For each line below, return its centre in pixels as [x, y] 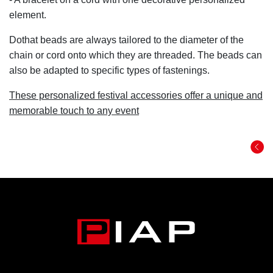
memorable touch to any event [74, 110]
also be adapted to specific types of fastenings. [109, 70]
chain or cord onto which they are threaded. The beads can [136, 55]
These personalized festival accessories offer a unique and [136, 95]
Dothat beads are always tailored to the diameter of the [126, 40]
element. [28, 15]
